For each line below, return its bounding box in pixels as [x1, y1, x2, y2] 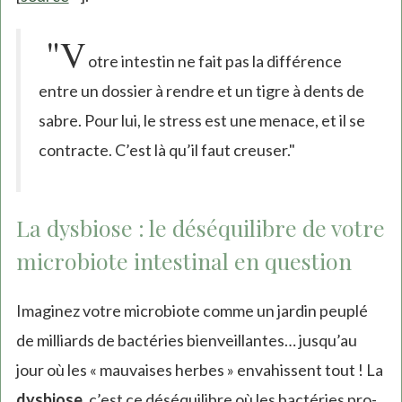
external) [68, 45, 133, 66]
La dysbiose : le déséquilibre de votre [15, 212, 385, 242]
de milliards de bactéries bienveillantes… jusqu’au [15, 329, 357, 350]
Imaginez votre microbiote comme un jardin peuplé [15, 300, 368, 320]
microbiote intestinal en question [15, 245, 352, 275]
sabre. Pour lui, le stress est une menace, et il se [38, 110, 365, 131]
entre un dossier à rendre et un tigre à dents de [38, 81, 364, 101]
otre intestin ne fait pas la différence [87, 51, 342, 72]
